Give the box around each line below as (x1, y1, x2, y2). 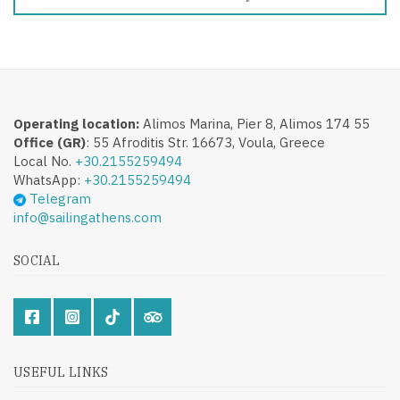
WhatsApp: (13, 171, 84, 188)
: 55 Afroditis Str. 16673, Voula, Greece (86, 134, 325, 151)
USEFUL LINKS (13, 364, 109, 380)
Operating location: (13, 115, 139, 132)
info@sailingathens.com (13, 209, 162, 226)
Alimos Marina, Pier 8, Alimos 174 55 (139, 115, 370, 132)
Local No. (13, 153, 75, 170)
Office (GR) (13, 134, 86, 151)
